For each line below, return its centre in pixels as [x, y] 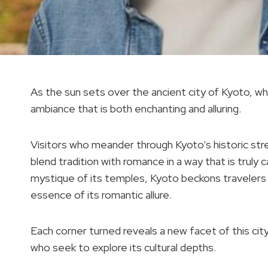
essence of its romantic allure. [101, 195]
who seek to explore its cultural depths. [123, 247]
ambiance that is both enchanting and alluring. [136, 109]
